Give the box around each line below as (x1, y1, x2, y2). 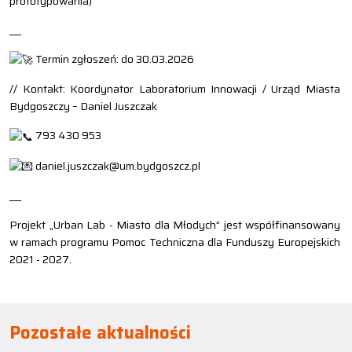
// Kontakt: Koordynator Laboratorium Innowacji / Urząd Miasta (9, 80, 340, 98)
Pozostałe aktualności (9, 319, 191, 347)
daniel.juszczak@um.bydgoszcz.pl (33, 156, 200, 174)
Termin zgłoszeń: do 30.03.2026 (33, 49, 194, 68)
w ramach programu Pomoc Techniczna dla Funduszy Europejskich (9, 233, 340, 251)
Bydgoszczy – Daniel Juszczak (9, 97, 157, 115)
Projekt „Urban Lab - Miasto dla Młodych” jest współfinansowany (9, 216, 340, 234)
